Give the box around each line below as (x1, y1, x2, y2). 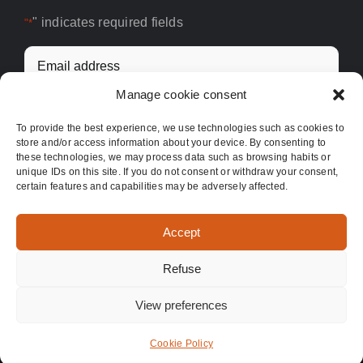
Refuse (162, 261, 201, 275)
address (23, 71, 75, 86)
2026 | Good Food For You (123, 286, 252, 299)
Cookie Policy (149, 338, 214, 349)
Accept (163, 224, 200, 239)
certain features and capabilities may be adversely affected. (16, 181, 288, 192)
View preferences (135, 297, 228, 312)
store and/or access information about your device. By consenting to (16, 137, 327, 148)
